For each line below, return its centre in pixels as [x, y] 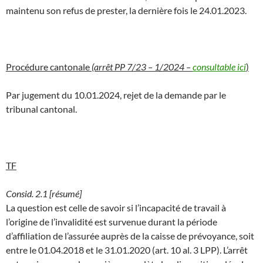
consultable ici [219, 66]
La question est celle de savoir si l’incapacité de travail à [116, 207]
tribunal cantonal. [41, 109]
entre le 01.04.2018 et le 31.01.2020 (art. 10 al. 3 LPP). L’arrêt [127, 249]
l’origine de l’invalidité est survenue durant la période [112, 221]
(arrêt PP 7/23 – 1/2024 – [142, 66]
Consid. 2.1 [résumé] [44, 193]
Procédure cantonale [49, 66]
